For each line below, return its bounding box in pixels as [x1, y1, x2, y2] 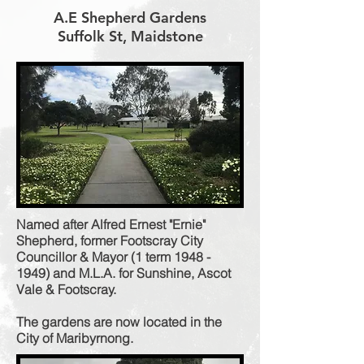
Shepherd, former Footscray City [16, 232, 203, 249]
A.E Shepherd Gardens [54, 8, 206, 27]
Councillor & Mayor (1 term [16, 249, 174, 265]
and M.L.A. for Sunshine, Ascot [50, 265, 231, 281]
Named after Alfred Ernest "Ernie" [16, 216, 206, 232]
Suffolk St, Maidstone [57, 27, 203, 45]
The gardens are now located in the [16, 314, 222, 330]
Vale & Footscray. [16, 281, 116, 297]
